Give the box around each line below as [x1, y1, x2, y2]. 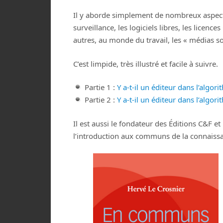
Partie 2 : [84, 95, 117, 105]
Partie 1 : [84, 82, 117, 92]
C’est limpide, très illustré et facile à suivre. [73, 58, 218, 69]
